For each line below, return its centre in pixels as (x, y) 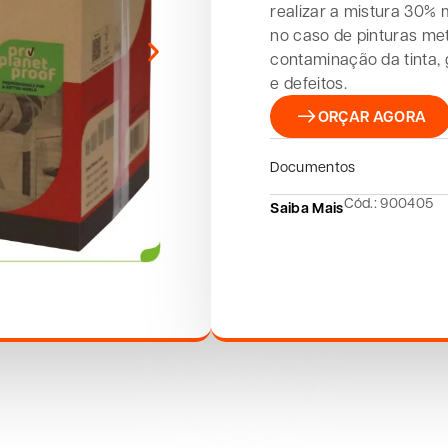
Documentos (313, 165)
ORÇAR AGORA (372, 116)
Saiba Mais (307, 206)
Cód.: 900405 (388, 201)
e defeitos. (308, 83)
